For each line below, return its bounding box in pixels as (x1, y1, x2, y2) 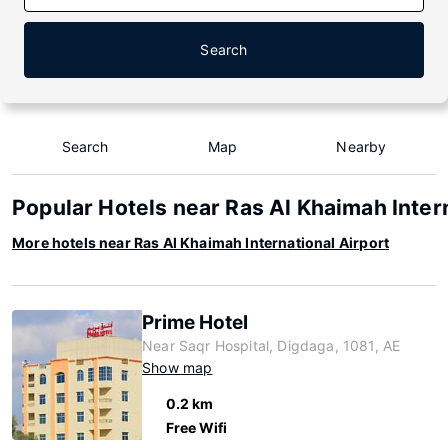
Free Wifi (166, 419, 227, 436)
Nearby (336, 138, 387, 155)
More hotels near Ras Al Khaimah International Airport (12, 234, 390, 251)
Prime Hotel (142, 311, 248, 334)
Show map (142, 359, 213, 376)
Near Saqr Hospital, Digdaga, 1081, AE (142, 337, 401, 354)
